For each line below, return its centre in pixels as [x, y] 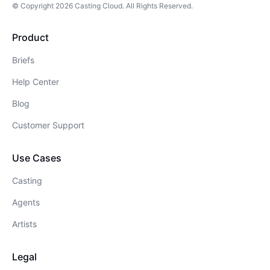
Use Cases [37, 158]
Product [30, 37]
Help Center [36, 81]
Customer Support [48, 125]
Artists [24, 224]
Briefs [23, 60]
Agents [26, 202]
